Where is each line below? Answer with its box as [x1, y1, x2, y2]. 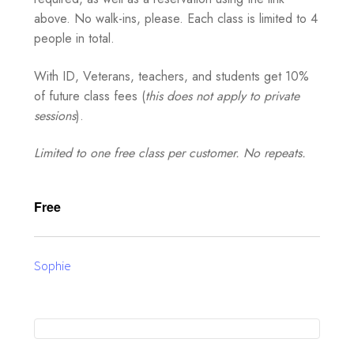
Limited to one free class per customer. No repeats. [33, 144, 306, 163]
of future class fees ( [33, 86, 145, 105]
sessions [33, 106, 76, 125]
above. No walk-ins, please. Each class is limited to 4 [33, 9, 318, 28]
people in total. [33, 29, 115, 48]
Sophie [33, 257, 71, 273]
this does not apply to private [145, 86, 299, 105]
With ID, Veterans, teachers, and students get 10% [33, 66, 309, 85]
